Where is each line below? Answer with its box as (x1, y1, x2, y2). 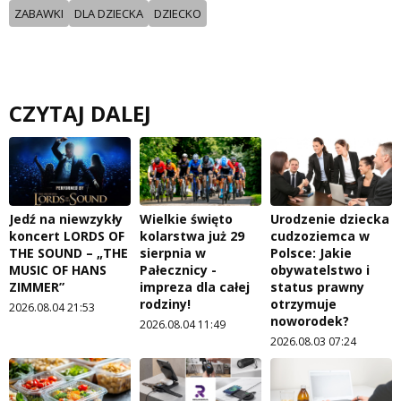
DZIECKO (154, 5, 201, 21)
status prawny (270, 277, 364, 295)
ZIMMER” (9, 277, 64, 295)
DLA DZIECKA (74, 5, 143, 21)
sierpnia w (140, 243, 206, 261)
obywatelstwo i (270, 260, 370, 278)
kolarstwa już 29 (140, 226, 244, 244)
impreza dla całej (140, 277, 250, 295)
